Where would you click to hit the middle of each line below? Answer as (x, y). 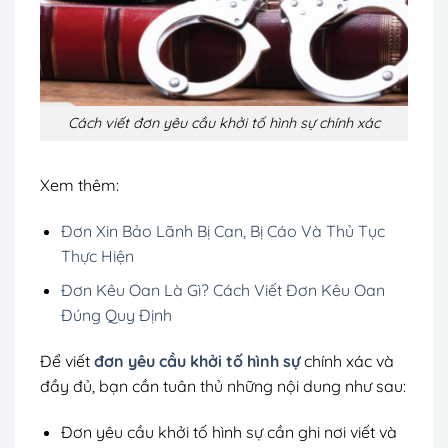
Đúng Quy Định (116, 315)
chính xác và (347, 361)
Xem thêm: (79, 184)
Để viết (67, 361)
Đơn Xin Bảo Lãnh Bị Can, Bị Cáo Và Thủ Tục (222, 230)
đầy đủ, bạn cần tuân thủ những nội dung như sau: (223, 386)
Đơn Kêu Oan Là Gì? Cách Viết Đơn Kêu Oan (222, 290)
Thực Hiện (97, 255)
